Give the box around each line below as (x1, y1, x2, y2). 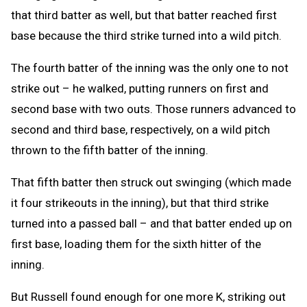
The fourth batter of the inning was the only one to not (11, 61, 288, 75)
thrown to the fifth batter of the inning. (11, 143, 208, 157)
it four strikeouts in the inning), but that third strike (11, 196, 269, 210)
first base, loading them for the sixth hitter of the (11, 237, 261, 251)
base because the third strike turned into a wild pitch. (11, 29, 282, 42)
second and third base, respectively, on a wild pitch (11, 123, 270, 136)
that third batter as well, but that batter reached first (11, 8, 277, 22)
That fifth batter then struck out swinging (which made (11, 175, 291, 189)
